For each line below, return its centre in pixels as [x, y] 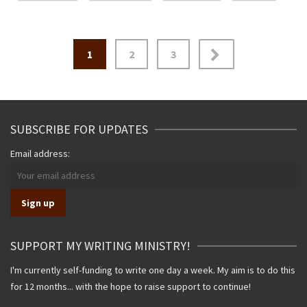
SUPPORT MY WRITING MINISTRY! [100, 246]
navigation [54, 76]
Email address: [40, 153]
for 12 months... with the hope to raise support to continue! [131, 286]
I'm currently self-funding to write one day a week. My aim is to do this [153, 270]
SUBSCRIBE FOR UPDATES [79, 129]
